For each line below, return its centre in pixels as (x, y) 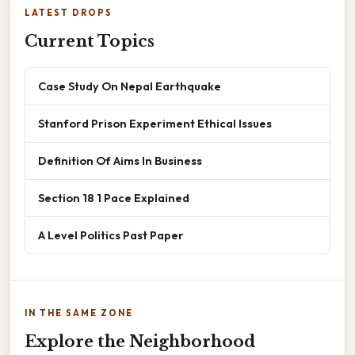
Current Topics (90, 41)
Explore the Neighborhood (140, 341)
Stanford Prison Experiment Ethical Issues (155, 123)
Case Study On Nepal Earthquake (130, 86)
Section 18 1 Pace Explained (114, 197)
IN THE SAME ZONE (79, 313)
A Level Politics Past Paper (111, 235)
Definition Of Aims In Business (120, 160)
